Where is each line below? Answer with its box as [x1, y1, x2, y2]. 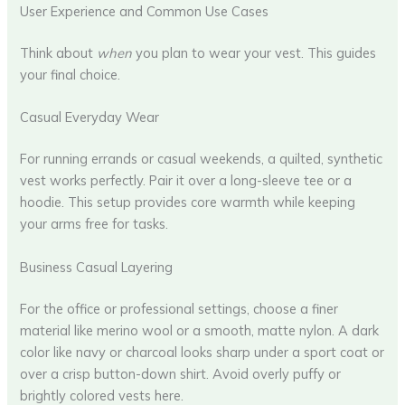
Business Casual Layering [20, 258, 174, 276]
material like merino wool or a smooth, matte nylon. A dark [20, 321, 380, 339]
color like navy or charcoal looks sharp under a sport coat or [20, 343, 385, 361]
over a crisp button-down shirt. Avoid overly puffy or [20, 364, 342, 382]
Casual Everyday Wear [20, 108, 160, 127]
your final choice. [20, 66, 121, 84]
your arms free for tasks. [20, 215, 169, 233]
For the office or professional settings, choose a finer [20, 299, 339, 317]
